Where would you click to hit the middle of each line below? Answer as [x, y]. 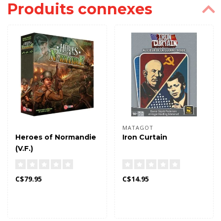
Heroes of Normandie [56, 137]
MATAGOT [138, 127]
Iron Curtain [145, 137]
